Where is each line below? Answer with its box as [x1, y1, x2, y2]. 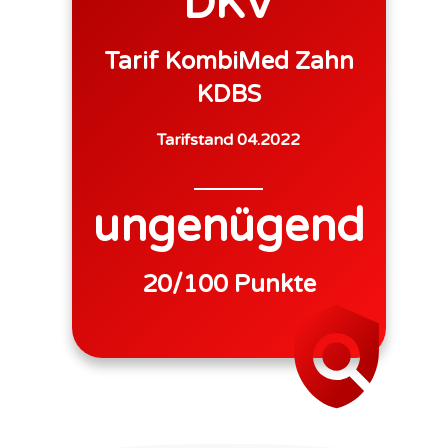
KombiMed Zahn [164, 47, 354, 76]
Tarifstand [157, 130, 237, 150]
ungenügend [92, 200, 365, 254]
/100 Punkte [171, 270, 316, 299]
